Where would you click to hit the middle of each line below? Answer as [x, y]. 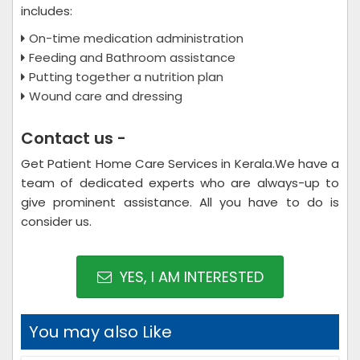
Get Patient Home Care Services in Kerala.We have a [180, 164]
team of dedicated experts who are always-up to [180, 183]
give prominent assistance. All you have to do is [180, 202]
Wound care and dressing [106, 96]
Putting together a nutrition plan [126, 77]
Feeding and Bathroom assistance [132, 57]
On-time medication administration [136, 38]
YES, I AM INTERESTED [189, 277]
